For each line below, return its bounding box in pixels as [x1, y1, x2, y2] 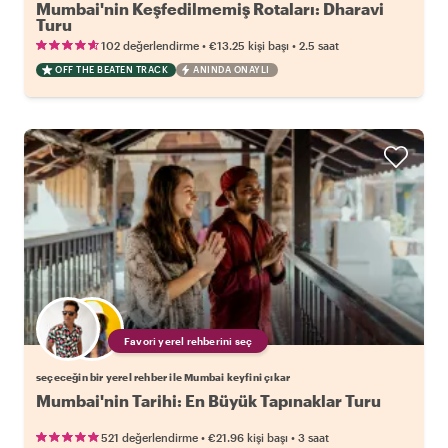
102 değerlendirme [101, 39, 199, 53]
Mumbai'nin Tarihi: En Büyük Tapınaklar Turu [36, 391, 381, 411]
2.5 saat [299, 39, 339, 53]
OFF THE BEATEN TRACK [55, 64, 168, 76]
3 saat [298, 431, 329, 445]
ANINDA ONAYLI [193, 64, 270, 76]
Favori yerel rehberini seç [124, 335, 253, 348]
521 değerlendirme [101, 431, 198, 445]
